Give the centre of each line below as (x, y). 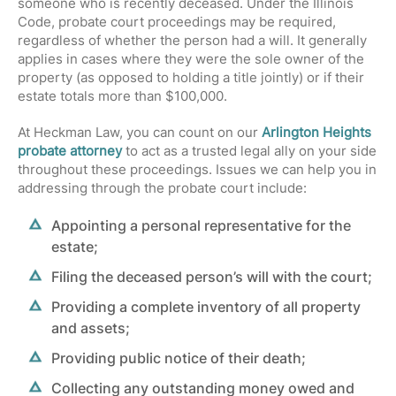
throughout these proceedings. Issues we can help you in (197, 169)
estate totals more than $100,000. (124, 96)
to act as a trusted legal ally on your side (249, 151)
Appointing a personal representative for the (201, 225)
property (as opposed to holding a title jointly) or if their (191, 77)
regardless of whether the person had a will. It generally (192, 40)
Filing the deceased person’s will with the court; (212, 277)
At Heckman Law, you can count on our (140, 132)
